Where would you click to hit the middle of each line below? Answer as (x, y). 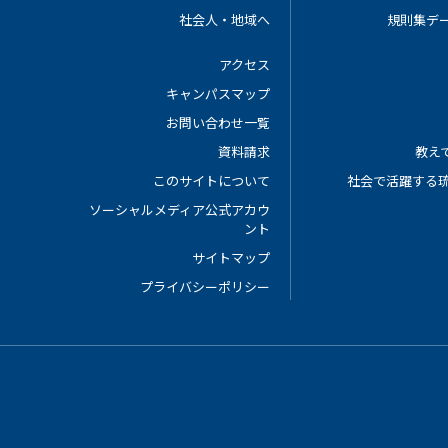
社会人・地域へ (224, 19)
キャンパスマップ (217, 93)
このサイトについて (211, 180)
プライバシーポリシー (204, 286)
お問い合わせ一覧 (217, 122)
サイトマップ (230, 257)
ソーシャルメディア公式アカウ (179, 209)
